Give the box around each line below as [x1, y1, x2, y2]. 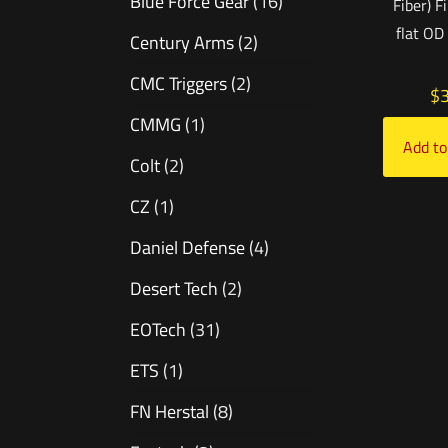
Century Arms [130, 29, 234, 57]
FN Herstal [130, 398, 209, 426]
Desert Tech [130, 275, 218, 303]
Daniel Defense [130, 234, 245, 262]
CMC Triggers [130, 70, 227, 98]
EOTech [130, 316, 186, 344]
